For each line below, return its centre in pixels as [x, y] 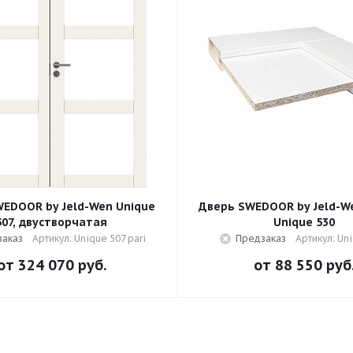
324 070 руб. [62, 265]
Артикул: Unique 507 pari [89, 238]
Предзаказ [260, 238]
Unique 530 [304, 222]
